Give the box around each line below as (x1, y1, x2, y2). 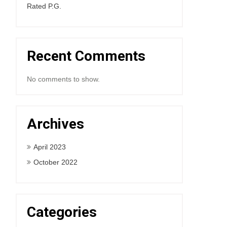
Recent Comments (27, 48, 145, 64)
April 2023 (33, 143, 66, 151)
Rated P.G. (27, 2, 61, 10)
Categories (27, 204, 97, 220)
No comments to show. (27, 75, 100, 83)
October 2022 (33, 158, 78, 166)
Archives (27, 116, 84, 132)
